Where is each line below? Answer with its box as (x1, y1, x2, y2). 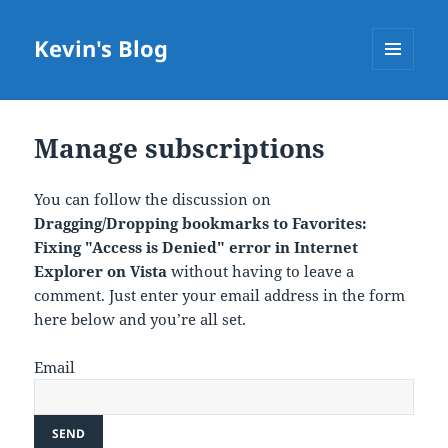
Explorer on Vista (34, 261, 168, 282)
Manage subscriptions (34, 130, 326, 167)
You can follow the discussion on (34, 189, 272, 210)
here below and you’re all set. (34, 309, 247, 330)
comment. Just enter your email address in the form (34, 285, 406, 306)
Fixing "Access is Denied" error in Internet (34, 237, 359, 258)
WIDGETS (372, 103, 429, 121)
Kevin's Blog (34, 33, 169, 64)
